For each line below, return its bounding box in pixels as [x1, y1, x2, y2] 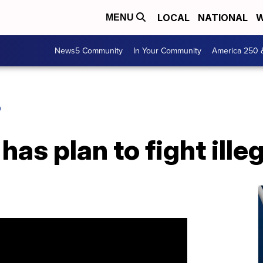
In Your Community [133, 45, 201, 57]
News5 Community [55, 45, 123, 57]
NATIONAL [198, 12, 248, 23]
